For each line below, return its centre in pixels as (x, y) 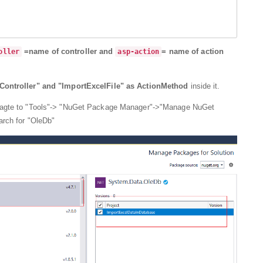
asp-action (139, 52)
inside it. (204, 86)
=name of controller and (68, 52)
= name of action (193, 52)
